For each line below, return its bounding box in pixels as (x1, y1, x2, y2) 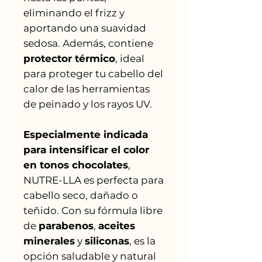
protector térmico (23, 52, 115, 64)
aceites (98, 219, 135, 232)
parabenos (39, 219, 94, 232)
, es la (129, 235, 156, 247)
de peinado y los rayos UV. (23, 98, 152, 110)
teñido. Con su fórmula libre (23, 204, 163, 216)
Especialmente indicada (23, 128, 148, 140)
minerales (23, 235, 75, 247)
